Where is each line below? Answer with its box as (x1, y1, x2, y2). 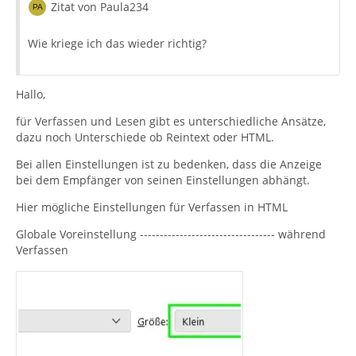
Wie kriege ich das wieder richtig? (28, 35, 207, 51)
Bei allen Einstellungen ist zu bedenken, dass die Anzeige (16, 156, 322, 172)
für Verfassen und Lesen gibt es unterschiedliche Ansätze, (16, 113, 326, 129)
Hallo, (16, 86, 45, 102)
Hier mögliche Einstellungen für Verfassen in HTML (16, 199, 288, 215)
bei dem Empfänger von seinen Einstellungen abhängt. (16, 172, 310, 188)
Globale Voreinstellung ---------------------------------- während (16, 226, 326, 242)
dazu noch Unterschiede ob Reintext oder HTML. (16, 129, 274, 145)
